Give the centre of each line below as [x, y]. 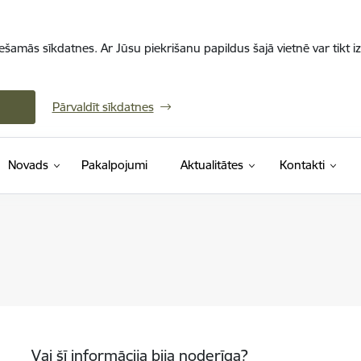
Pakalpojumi [114, 165]
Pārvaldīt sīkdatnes [103, 107]
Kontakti [302, 165]
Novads [28, 165]
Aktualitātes [212, 165]
